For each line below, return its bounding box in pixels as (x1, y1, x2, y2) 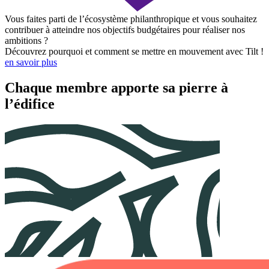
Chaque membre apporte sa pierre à (5, 80, 228, 95)
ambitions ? (5, 35, 48, 46)
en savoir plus (5, 57, 57, 68)
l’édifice (5, 96, 55, 112)
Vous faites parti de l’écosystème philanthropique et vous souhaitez (5, 14, 257, 25)
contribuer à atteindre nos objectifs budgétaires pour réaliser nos (5, 25, 245, 35)
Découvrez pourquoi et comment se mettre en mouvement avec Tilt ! (5, 46, 264, 57)
